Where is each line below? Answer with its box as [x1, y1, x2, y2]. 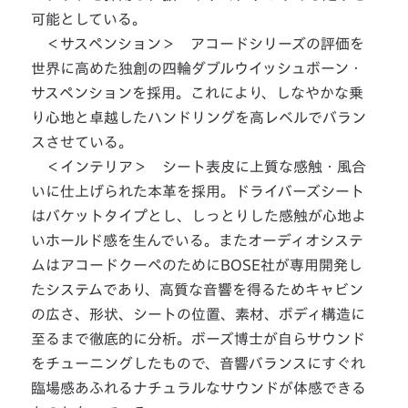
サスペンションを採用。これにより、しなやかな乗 [31, 85, 364, 100]
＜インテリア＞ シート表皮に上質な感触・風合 [31, 158, 367, 174]
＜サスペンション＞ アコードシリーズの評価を [31, 36, 365, 51]
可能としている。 [31, 11, 148, 26]
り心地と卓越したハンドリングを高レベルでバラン [31, 109, 367, 125]
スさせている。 [31, 134, 134, 149]
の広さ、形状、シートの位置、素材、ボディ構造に [31, 306, 366, 321]
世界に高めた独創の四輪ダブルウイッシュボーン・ [31, 60, 364, 76]
